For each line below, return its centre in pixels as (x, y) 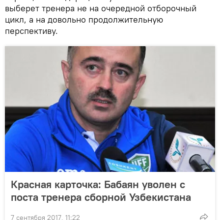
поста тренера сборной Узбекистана (101, 197)
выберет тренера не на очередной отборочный (101, 8)
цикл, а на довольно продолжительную (84, 19)
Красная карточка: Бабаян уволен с (98, 184)
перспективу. (31, 30)
